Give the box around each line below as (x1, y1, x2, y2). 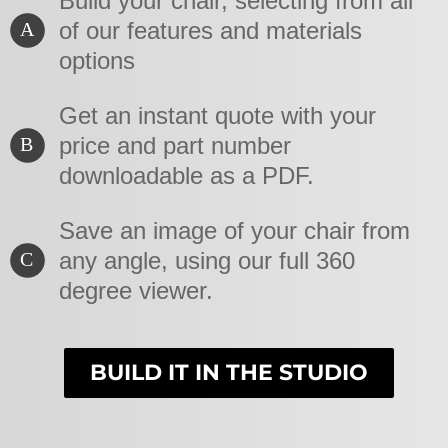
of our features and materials (58, 16, 362, 44)
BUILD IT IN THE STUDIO (90, 358, 368, 386)
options (58, 46, 135, 74)
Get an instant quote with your (58, 101, 376, 129)
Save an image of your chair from (58, 216, 410, 244)
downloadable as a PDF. (58, 161, 314, 189)
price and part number (58, 131, 291, 159)
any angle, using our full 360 (58, 246, 355, 274)
